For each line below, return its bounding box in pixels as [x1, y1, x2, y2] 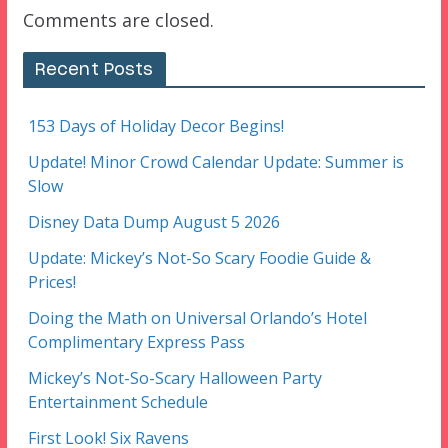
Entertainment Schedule [27, 391, 208, 414]
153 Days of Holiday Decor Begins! [27, 115, 284, 138]
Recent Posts [34, 62, 154, 79]
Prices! [27, 271, 76, 294]
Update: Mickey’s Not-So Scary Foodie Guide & [27, 247, 371, 270]
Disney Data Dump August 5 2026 [27, 211, 280, 234]
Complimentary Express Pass [27, 331, 245, 354]
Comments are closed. [22, 8, 214, 33]
